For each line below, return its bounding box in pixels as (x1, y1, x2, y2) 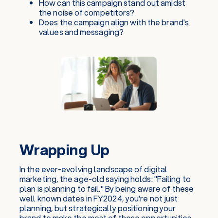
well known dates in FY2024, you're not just (19, 193, 178, 204)
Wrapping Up (19, 139, 110, 160)
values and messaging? (39, 26, 124, 37)
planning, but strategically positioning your (19, 202, 176, 214)
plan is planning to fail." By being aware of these (19, 183, 194, 194)
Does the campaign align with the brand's (39, 17, 189, 28)
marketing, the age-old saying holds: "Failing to (19, 173, 191, 184)
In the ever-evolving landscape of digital (19, 163, 168, 175)
